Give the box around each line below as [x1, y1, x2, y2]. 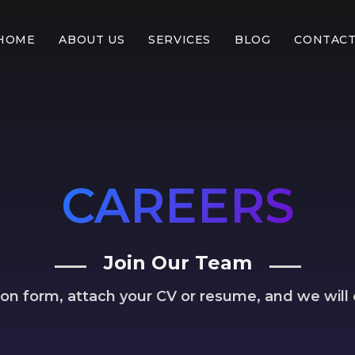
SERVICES [148, 32, 211, 47]
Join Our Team [97, 251, 258, 274]
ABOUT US [59, 32, 125, 47]
